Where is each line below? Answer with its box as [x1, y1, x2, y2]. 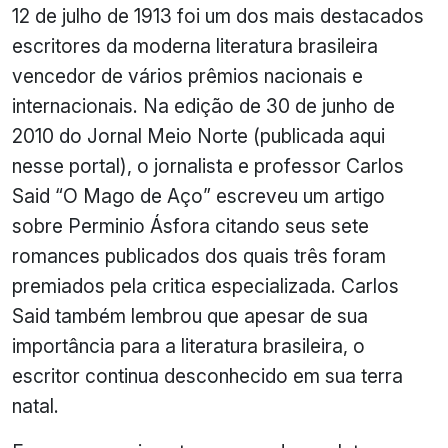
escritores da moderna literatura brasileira [12, 33, 378, 58]
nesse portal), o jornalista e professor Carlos [12, 153, 404, 178]
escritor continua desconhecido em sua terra [12, 363, 403, 388]
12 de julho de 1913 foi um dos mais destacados [12, 3, 424, 28]
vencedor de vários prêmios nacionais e [12, 63, 363, 88]
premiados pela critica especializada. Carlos [12, 273, 399, 298]
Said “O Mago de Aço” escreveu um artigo [12, 183, 385, 208]
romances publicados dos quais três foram [12, 243, 386, 268]
